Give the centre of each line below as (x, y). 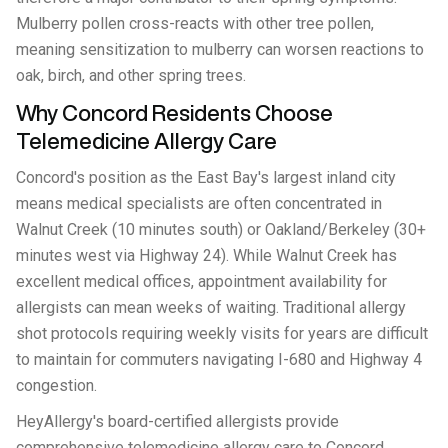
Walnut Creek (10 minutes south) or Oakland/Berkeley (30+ (221, 229)
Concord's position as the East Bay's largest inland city (206, 177)
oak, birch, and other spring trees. (131, 75)
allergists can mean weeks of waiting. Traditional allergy (211, 307)
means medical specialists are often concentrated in (199, 203)
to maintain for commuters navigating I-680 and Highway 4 (219, 359)
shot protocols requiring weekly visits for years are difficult (222, 333)
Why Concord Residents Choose (174, 113)
